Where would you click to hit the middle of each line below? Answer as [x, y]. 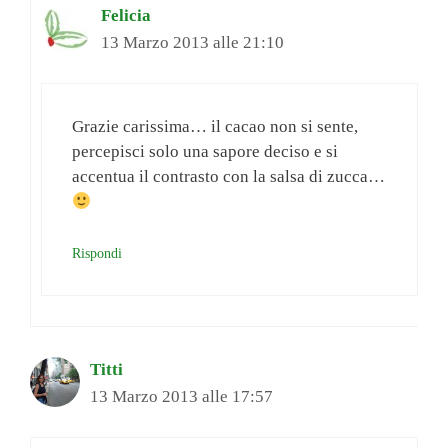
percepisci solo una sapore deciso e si [205, 152]
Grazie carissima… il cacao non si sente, [215, 127]
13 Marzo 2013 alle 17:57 [181, 396]
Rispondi [97, 252]
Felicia [126, 15]
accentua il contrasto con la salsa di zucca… [228, 177]
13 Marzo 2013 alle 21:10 [192, 42]
